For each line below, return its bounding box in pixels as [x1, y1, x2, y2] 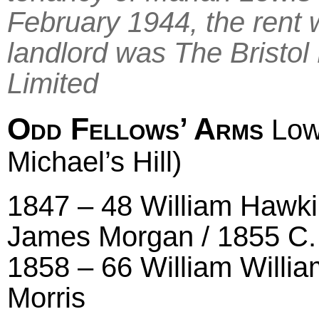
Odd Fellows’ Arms [7, 112, 263, 147]
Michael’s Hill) [7, 145, 182, 179]
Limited [7, 66, 98, 100]
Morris [7, 281, 85, 314]
